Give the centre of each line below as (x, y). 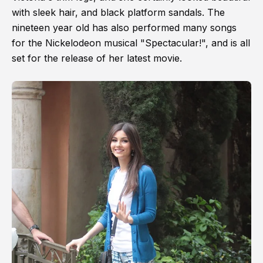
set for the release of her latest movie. (97, 58)
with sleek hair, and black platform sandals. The (118, 12)
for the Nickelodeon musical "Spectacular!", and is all (131, 43)
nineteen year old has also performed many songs (124, 27)
